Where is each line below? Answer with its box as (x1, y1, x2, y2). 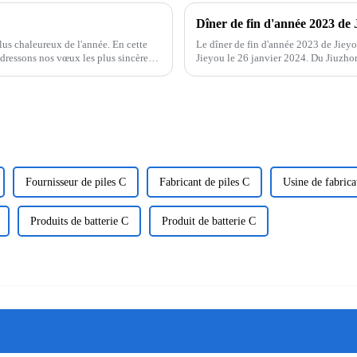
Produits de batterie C (30, 214, 128, 227)
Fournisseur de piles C (25, 175, 126, 188)
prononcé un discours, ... (196, 65, 300, 77)
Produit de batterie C (162, 214, 256, 227)
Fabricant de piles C (159, 175, 249, 188)
